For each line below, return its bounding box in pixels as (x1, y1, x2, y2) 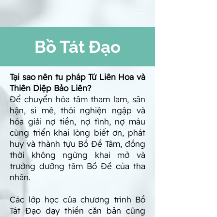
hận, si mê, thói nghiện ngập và (10, 105, 145, 115)
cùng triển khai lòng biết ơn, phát (10, 127, 145, 138)
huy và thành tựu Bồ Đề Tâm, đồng (10, 139, 145, 149)
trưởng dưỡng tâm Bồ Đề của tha (10, 161, 145, 171)
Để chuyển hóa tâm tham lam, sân (10, 94, 145, 104)
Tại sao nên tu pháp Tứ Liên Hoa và (10, 72, 145, 82)
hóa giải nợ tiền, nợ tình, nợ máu (10, 116, 145, 126)
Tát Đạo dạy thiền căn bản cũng (10, 205, 145, 216)
